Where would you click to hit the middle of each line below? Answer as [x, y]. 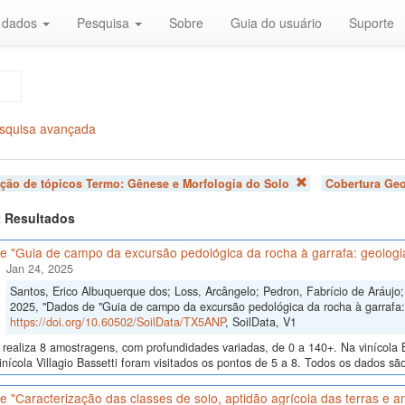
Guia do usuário [276, 23]
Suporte [372, 23]
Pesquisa [105, 23]
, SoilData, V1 [260, 322]
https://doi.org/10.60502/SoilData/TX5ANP [117, 322]
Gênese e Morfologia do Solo [208, 184]
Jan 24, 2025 [39, 269]
